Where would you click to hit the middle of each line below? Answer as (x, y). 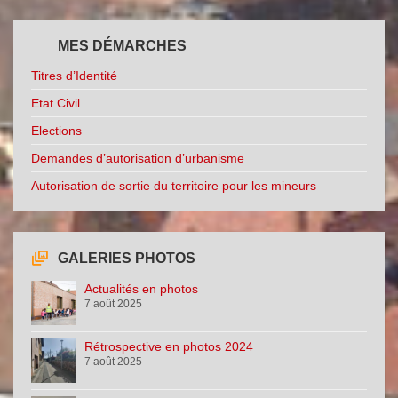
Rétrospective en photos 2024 (169, 347)
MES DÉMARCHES (122, 46)
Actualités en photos (141, 289)
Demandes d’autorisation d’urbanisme (138, 159)
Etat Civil (56, 103)
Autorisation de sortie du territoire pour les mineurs (174, 186)
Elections (56, 131)
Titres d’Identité (74, 76)
